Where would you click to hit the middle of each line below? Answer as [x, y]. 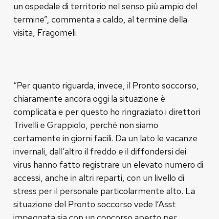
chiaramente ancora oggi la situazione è [89, 98]
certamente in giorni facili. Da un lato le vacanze [105, 138]
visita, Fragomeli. [45, 32]
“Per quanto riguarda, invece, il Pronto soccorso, [106, 85]
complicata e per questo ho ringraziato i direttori [107, 111]
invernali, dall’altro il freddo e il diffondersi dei [99, 151]
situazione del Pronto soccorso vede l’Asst [94, 204]
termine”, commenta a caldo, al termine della [100, 19]
